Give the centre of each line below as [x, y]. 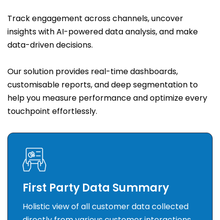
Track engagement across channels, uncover [95, 19]
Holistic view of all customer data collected [106, 207]
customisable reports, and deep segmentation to [103, 85]
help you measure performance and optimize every [107, 98]
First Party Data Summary [96, 188]
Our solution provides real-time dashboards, [93, 72]
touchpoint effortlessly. [52, 111]
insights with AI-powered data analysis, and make [103, 32]
